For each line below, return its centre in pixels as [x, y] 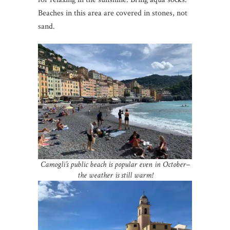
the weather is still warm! [115, 175]
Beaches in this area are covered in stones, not [113, 13]
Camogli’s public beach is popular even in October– [115, 164]
